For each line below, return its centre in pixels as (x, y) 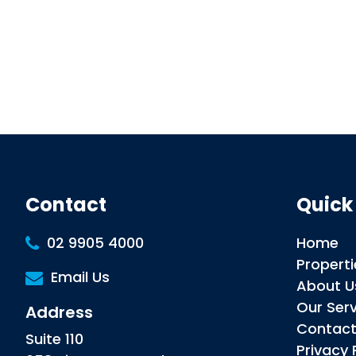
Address (64, 313)
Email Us (81, 277)
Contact (70, 205)
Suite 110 (55, 339)
